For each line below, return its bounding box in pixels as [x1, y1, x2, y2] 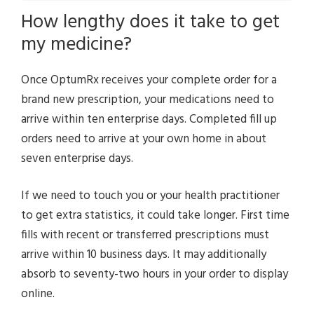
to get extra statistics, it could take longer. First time [21, 206, 289, 225]
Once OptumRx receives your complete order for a [21, 70, 277, 90]
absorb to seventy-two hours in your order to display [21, 265, 288, 284]
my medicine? [21, 29, 132, 60]
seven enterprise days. [21, 149, 133, 168]
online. [21, 285, 55, 303]
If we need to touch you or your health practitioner [21, 186, 280, 205]
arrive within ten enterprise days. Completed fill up [21, 109, 277, 129]
